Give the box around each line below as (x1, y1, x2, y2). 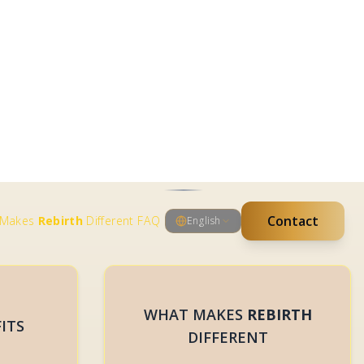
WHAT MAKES (143, 117, 247, 136)
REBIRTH (246, 117, 312, 136)
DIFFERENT (187, 140, 268, 159)
